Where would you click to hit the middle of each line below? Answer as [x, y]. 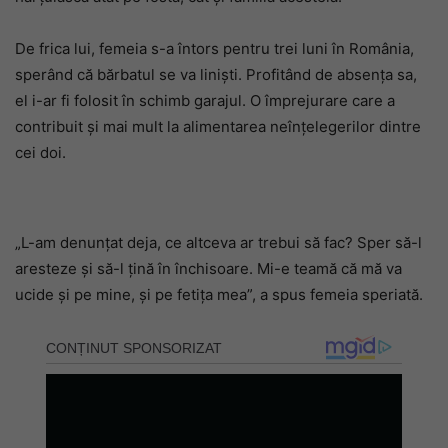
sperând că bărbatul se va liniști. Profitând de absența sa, [216, 75]
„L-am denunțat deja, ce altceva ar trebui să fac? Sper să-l [218, 243]
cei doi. [40, 153]
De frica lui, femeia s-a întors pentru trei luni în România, [214, 49]
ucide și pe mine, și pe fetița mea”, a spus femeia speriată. [219, 295]
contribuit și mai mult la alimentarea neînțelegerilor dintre [218, 127]
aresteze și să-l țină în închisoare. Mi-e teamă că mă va [208, 269]
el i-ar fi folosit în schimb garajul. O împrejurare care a [205, 101]
